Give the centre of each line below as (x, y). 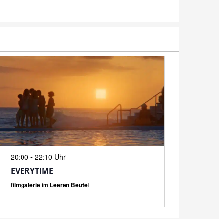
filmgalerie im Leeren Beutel (50, 185)
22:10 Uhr (50, 157)
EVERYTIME (32, 170)
